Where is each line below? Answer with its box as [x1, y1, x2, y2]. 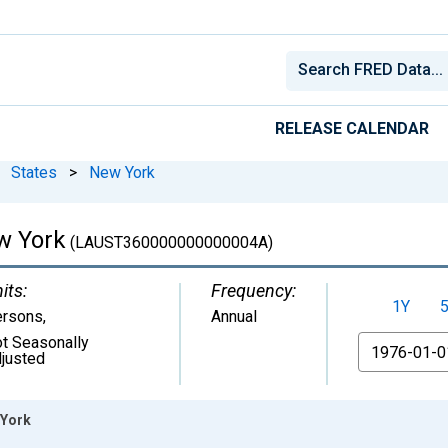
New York [89, 162, 155, 182]
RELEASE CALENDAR [275, 118, 429, 138]
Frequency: [211, 279, 296, 301]
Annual [211, 306, 257, 326]
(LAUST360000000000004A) [66, 232, 273, 252]
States [11, 162, 57, 182]
